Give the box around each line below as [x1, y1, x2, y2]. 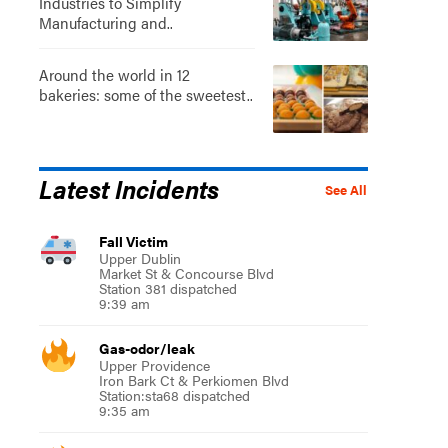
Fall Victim [98, 230, 168, 251]
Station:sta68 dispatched [98, 384, 250, 405]
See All [324, 180, 367, 199]
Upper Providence [98, 354, 210, 375]
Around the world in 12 [38, 62, 190, 86]
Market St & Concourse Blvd [98, 262, 274, 283]
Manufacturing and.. [38, 10, 173, 34]
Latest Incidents [38, 169, 219, 206]
